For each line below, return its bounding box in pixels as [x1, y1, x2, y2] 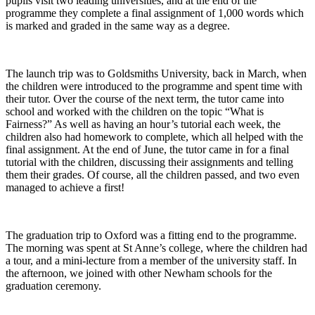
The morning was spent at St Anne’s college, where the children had [6, 241, 307, 254]
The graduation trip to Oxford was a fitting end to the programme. [6, 229, 297, 241]
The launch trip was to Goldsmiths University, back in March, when [6, 67, 307, 79]
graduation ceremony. [6, 279, 101, 292]
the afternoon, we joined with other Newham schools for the [6, 266, 272, 279]
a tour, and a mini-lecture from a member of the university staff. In [6, 254, 297, 266]
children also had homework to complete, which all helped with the [6, 130, 303, 143]
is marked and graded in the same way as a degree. [6, 19, 230, 32]
